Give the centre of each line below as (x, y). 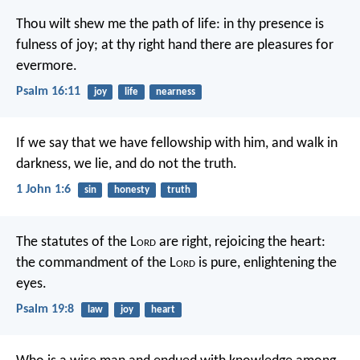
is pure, (218, 263)
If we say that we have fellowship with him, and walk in (177, 144)
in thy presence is (272, 24)
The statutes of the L (76, 242)
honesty (131, 190)
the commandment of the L (96, 263)
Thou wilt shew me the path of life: (118, 24)
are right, (184, 242)
